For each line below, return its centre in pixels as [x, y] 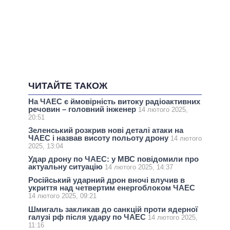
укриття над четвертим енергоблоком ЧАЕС [112, 188]
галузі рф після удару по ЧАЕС [88, 217]
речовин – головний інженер [83, 109]
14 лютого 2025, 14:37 [139, 167]
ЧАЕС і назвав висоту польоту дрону [99, 138]
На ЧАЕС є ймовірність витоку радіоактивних [114, 101]
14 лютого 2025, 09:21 [62, 196]
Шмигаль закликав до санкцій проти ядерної [113, 209]
